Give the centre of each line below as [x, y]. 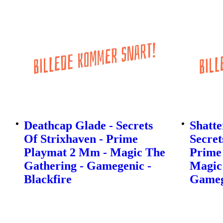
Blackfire [48, 179]
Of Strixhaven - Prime [81, 139]
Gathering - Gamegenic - [88, 166]
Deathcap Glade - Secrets [88, 125]
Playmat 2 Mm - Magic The [95, 152]
